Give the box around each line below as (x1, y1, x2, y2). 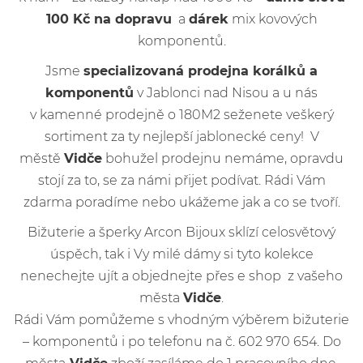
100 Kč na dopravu (45, 11, 172, 27)
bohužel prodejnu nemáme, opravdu (102, 150, 344, 166)
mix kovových (228, 11, 318, 27)
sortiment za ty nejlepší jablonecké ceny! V (44, 128, 319, 144)
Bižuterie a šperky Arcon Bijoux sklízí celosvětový (28, 224, 335, 240)
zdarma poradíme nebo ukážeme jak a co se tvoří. (23, 194, 340, 210)
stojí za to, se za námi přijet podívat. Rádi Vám (37, 172, 326, 188)
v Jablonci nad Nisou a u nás (134, 84, 318, 100)
